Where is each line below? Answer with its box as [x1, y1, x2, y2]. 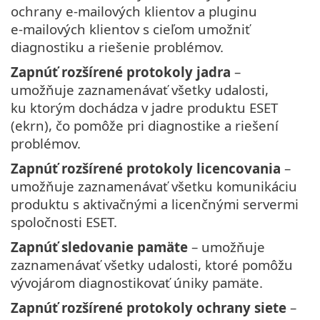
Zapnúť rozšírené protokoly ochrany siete [11, 298, 286, 316]
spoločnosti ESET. [11, 212, 117, 231]
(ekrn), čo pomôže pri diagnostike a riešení [11, 116, 279, 134]
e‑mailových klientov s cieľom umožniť [11, 19, 250, 38]
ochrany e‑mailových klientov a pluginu [11, 1, 257, 20]
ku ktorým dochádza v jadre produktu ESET [11, 98, 278, 116]
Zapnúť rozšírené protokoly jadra [11, 62, 231, 81]
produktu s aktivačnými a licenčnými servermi [11, 194, 299, 213]
